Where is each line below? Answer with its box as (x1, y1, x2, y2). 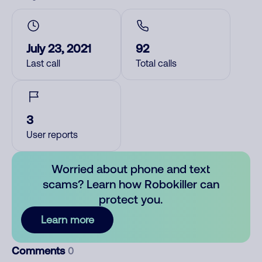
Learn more (40, 213, 94, 226)
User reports (26, 129, 78, 140)
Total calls (136, 58, 177, 68)
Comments (12, 244, 68, 257)
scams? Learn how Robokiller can (42, 177, 219, 191)
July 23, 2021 (26, 41, 91, 55)
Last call (26, 58, 60, 68)
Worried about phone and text (51, 161, 211, 175)
